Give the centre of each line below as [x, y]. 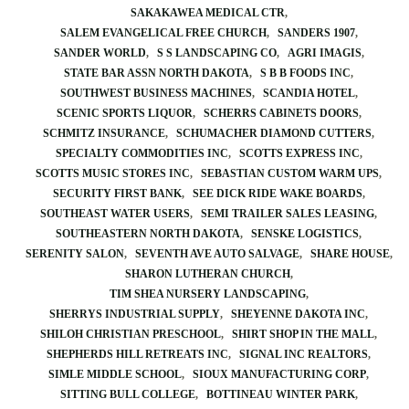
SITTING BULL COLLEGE [127, 394]
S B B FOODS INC [305, 73]
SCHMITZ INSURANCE [104, 133]
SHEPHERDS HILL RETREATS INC [137, 354]
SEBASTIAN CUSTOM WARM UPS [290, 173]
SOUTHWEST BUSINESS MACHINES [156, 93]
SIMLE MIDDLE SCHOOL [115, 374]
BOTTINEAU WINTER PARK [280, 394]
